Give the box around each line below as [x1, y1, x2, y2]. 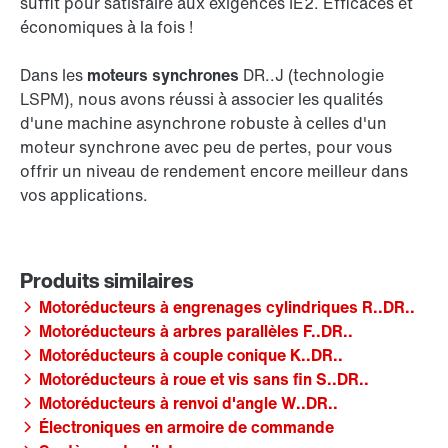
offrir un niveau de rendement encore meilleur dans [20, 159, 408, 184]
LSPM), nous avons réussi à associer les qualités [20, 87, 383, 112]
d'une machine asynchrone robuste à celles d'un [20, 111, 387, 136]
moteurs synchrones [87, 63, 239, 88]
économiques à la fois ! [20, 15, 193, 40]
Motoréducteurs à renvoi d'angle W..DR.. [39, 391, 338, 416]
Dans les [20, 63, 87, 88]
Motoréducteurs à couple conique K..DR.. [39, 343, 343, 368]
